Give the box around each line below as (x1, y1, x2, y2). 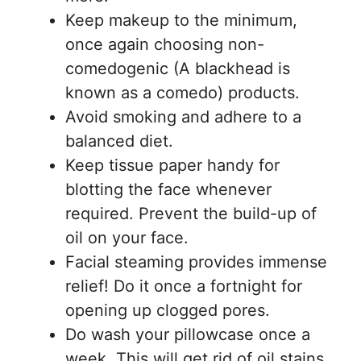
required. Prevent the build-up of (65, 203, 317, 223)
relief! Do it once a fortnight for (65, 276, 302, 296)
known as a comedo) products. (65, 82, 300, 102)
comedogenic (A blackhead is (65, 58, 290, 78)
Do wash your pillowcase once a (65, 324, 310, 344)
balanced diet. (65, 131, 173, 151)
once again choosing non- (65, 34, 264, 54)
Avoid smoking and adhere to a (65, 106, 301, 127)
